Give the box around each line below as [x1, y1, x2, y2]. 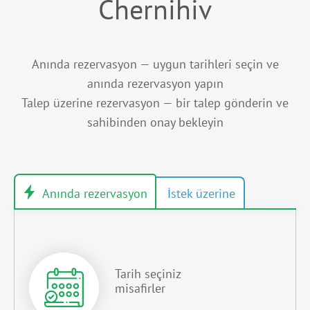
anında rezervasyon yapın [86, 75, 224, 92]
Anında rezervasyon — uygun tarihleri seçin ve [31, 56, 279, 73]
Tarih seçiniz [115, 265, 181, 282]
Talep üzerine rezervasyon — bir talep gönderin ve [21, 95, 289, 111]
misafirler [115, 280, 165, 296]
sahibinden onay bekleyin [86, 114, 224, 131]
